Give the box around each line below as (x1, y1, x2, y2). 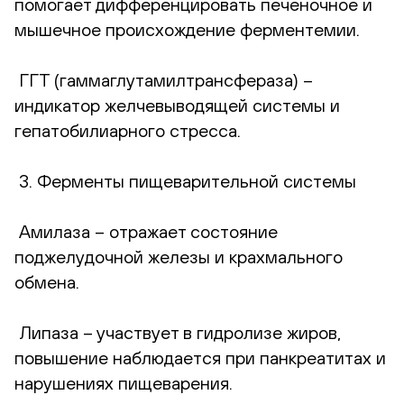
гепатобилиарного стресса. (14, 119, 241, 141)
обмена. (14, 271, 79, 292)
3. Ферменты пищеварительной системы (14, 170, 356, 191)
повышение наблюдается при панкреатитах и (14, 346, 386, 368)
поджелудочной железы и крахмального (14, 245, 343, 267)
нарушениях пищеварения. (14, 372, 233, 393)
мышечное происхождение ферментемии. (14, 18, 360, 40)
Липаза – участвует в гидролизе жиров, (14, 321, 341, 343)
